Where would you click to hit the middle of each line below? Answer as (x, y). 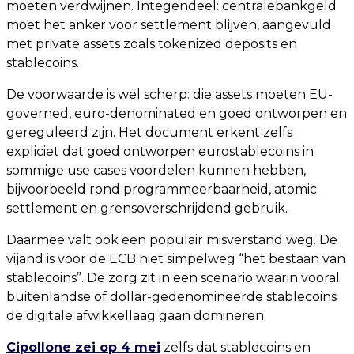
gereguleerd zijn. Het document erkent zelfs (149, 132)
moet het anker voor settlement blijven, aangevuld (169, 25)
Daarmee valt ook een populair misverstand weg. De (172, 240)
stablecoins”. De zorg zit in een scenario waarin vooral (173, 278)
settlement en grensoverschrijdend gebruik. (147, 208)
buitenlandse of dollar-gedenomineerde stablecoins (171, 297)
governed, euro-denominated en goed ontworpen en (177, 113)
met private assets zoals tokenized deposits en (152, 44)
